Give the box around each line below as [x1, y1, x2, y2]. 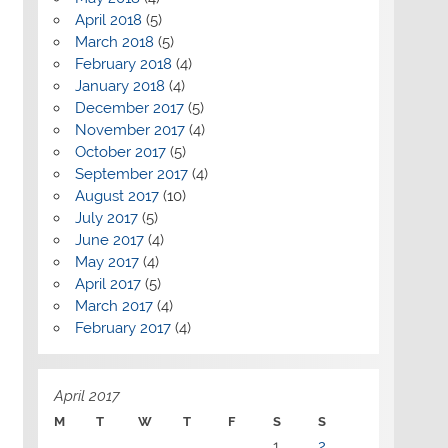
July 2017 [74, 208, 138, 227]
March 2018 [74, 32, 154, 51]
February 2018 [74, 54, 172, 73]
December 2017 [74, 98, 184, 117]
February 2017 [74, 318, 171, 337]
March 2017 [74, 296, 153, 315]
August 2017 [74, 186, 159, 205]
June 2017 [74, 230, 144, 249]
